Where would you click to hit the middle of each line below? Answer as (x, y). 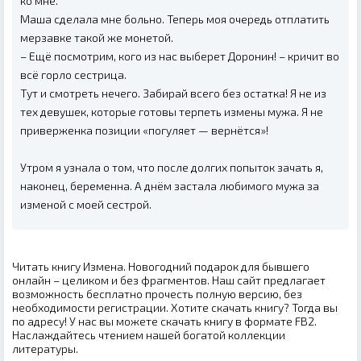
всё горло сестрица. (73, 74)
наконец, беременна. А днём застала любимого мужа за (170, 185)
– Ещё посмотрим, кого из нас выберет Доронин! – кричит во (180, 56)
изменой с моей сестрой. (86, 204)
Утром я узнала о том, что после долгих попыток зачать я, (172, 167)
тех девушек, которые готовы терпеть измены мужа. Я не (172, 111)
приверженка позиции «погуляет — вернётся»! (144, 130)
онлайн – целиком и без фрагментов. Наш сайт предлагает (169, 280)
